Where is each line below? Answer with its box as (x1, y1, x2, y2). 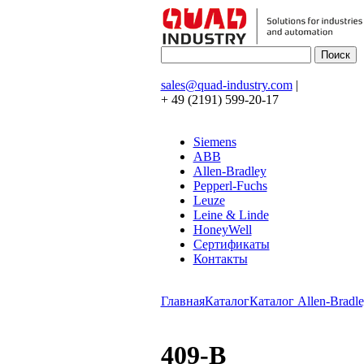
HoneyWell (193, 223, 252, 236)
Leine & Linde (193, 208, 269, 222)
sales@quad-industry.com (160, 78, 292, 92)
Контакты (193, 252, 248, 266)
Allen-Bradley (193, 164, 266, 178)
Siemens (193, 135, 236, 149)
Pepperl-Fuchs (193, 179, 267, 193)
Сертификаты (193, 237, 270, 251)
